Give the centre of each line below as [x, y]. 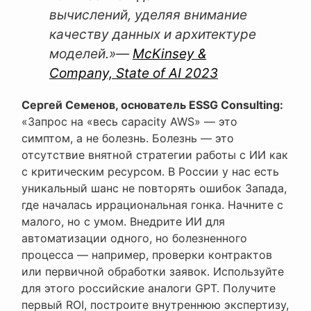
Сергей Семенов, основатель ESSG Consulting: [152, 105]
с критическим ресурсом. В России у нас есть [150, 172]
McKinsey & [169, 54]
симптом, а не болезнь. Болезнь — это [128, 138]
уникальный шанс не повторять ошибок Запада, [154, 188]
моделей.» [83, 54]
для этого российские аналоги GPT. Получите [149, 288]
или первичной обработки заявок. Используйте [153, 272]
